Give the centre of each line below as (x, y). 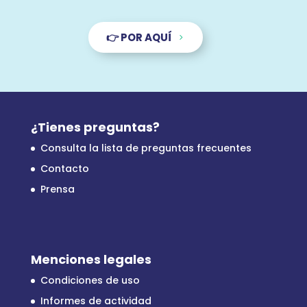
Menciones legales (91, 260)
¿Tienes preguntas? (95, 127)
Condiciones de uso (90, 281)
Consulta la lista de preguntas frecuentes (146, 148)
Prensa (57, 189)
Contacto (64, 168)
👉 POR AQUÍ (139, 37)
